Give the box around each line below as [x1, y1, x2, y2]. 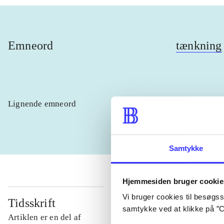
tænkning [176, 39, 222, 52]
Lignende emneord [8, 99, 76, 109]
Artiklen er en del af [8, 212, 81, 222]
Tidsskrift [8, 196, 55, 210]
